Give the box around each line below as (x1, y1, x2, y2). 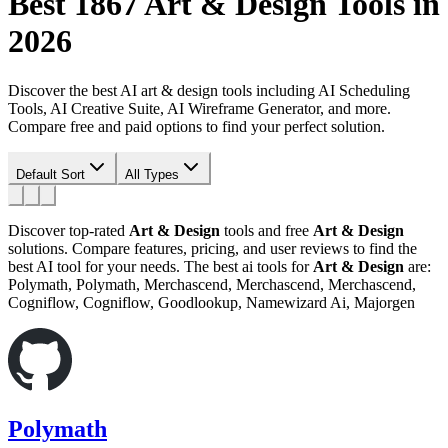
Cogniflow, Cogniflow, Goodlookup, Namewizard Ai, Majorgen (8, 293, 415, 311)
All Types (125, 166, 179, 182)
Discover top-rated (8, 221, 129, 239)
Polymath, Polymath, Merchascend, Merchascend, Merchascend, (8, 275, 416, 293)
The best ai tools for (184, 257, 313, 275)
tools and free (220, 221, 313, 239)
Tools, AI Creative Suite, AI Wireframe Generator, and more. (8, 99, 391, 117)
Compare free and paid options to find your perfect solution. (8, 117, 385, 135)
